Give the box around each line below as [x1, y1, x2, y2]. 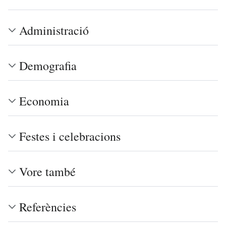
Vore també [19, 163, 76, 180]
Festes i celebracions [19, 128, 121, 144]
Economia [19, 92, 69, 109]
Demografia [19, 57, 77, 74]
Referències [19, 198, 76, 215]
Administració [19, 22, 89, 38]
